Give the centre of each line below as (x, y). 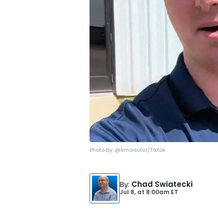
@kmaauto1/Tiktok (140, 150)
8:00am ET (161, 192)
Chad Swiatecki (162, 184)
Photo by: (102, 150)
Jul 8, (128, 192)
